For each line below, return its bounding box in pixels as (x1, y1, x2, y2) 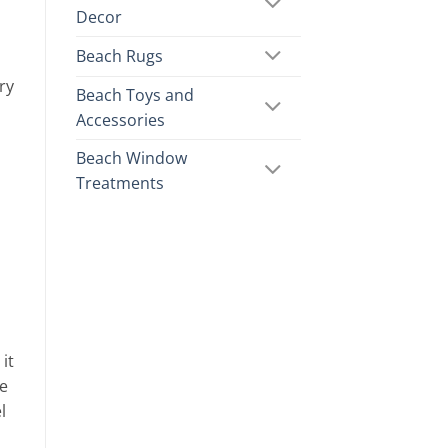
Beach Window (76, 146, 187, 169)
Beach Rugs (76, 45, 163, 68)
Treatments (76, 171, 164, 194)
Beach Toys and (76, 83, 194, 106)
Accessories (76, 108, 165, 131)
